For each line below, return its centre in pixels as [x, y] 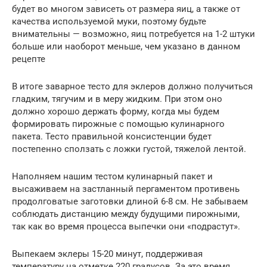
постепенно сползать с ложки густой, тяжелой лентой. [129, 149]
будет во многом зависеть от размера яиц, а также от [126, 9]
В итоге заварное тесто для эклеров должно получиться [132, 86]
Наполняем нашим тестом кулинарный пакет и [112, 176]
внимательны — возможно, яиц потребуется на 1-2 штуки [133, 34]
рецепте [29, 59]
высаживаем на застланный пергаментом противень [126, 189]
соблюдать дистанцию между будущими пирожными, [126, 214]
